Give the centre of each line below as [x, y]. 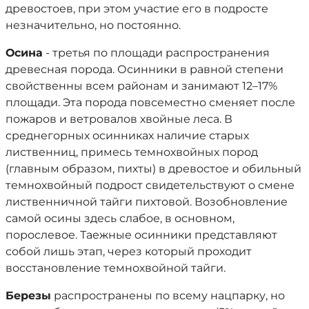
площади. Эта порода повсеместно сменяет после [150, 102]
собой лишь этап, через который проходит [129, 251]
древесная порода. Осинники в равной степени [144, 69]
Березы [28, 296]
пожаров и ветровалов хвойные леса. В [119, 119]
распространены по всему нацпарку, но [168, 296]
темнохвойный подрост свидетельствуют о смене [150, 185]
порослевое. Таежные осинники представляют [141, 235]
